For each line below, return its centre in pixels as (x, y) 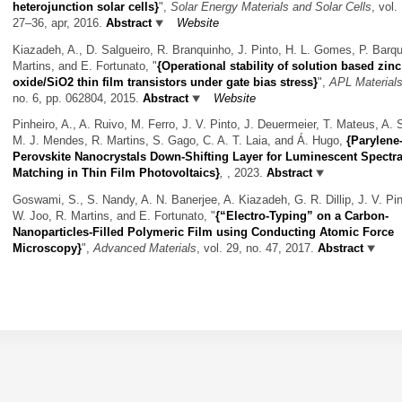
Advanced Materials (145, 249)
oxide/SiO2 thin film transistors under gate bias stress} (165, 82)
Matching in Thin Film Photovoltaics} (116, 173)
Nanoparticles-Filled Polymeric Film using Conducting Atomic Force (203, 232)
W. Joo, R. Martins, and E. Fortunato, (112, 216)
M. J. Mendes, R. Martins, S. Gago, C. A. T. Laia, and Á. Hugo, (179, 141)
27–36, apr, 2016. (59, 23)
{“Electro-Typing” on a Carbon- (302, 216)
